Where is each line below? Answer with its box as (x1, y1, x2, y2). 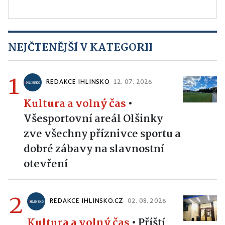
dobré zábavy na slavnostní (24, 141, 164, 158)
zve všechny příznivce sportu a (24, 126, 181, 143)
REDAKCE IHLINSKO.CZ (49, 196, 124, 207)
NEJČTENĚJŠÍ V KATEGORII (8, 39, 153, 57)
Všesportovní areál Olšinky (24, 110, 163, 128)
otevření (24, 156, 68, 173)
